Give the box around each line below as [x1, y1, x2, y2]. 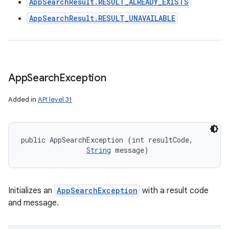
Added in [8, 95, 38, 104]
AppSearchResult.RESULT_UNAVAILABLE [29, 13, 175, 23]
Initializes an [8, 186, 54, 196]
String [86, 145, 111, 155]
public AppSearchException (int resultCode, [21, 135, 197, 145]
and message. [8, 198, 59, 208]
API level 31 [38, 95, 72, 104]
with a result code [140, 186, 209, 196]
